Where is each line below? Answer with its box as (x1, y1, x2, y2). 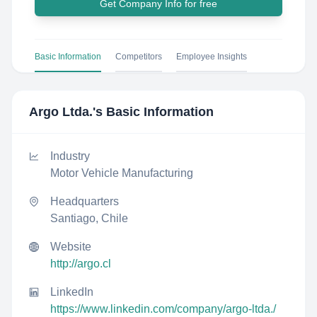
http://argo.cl (50, 258, 111, 270)
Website (50, 241, 91, 253)
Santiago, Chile (50, 212, 128, 224)
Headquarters (50, 195, 119, 207)
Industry (50, 150, 90, 162)
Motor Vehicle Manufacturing (50, 167, 193, 179)
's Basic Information (93, 105, 214, 119)
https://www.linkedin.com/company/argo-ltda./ (50, 303, 276, 315)
